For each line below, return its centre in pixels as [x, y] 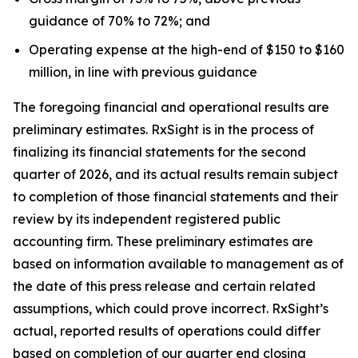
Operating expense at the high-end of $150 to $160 [187, 50]
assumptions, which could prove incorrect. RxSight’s [171, 309]
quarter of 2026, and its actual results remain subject [175, 175]
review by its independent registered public [147, 219]
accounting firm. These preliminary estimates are [163, 242]
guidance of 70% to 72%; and [119, 21]
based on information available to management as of [178, 264]
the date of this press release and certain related [164, 286]
